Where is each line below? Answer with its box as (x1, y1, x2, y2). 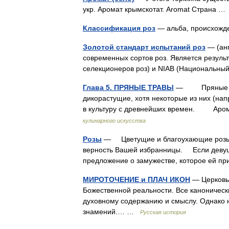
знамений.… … (83, 208, 140, 216)
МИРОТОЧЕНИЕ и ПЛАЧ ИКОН (83, 175, 190, 184)
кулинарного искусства (83, 118, 146, 124)
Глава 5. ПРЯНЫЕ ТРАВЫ (83, 83, 174, 91)
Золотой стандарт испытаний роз (83, 43, 205, 51)
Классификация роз (83, 24, 155, 32)
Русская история (140, 209, 186, 215)
